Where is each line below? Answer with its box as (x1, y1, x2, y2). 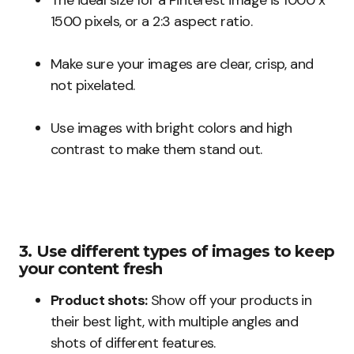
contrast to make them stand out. (51, 140, 262, 160)
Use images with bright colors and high (51, 119, 292, 138)
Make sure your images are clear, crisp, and (51, 55, 314, 74)
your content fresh (19, 259, 163, 279)
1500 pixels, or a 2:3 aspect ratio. (51, 12, 253, 32)
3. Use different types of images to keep (19, 242, 335, 262)
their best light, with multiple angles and (51, 312, 299, 332)
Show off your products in (147, 291, 312, 311)
